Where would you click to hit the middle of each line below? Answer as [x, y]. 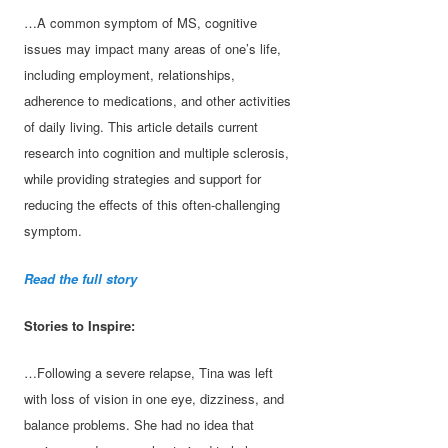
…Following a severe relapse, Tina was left [149, 372]
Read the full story [81, 278]
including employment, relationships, [130, 75]
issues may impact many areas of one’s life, [153, 49]
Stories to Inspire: [80, 325]
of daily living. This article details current [141, 127]
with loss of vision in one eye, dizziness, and [154, 398]
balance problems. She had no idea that [139, 424]
